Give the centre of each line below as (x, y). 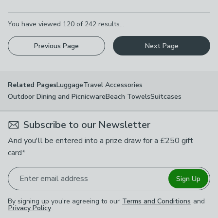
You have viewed (35, 24)
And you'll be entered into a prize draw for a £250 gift (100, 141)
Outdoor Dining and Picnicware (57, 97)
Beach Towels (128, 97)
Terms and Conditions (156, 201)
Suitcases (166, 97)
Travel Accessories (113, 85)
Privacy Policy (30, 208)
